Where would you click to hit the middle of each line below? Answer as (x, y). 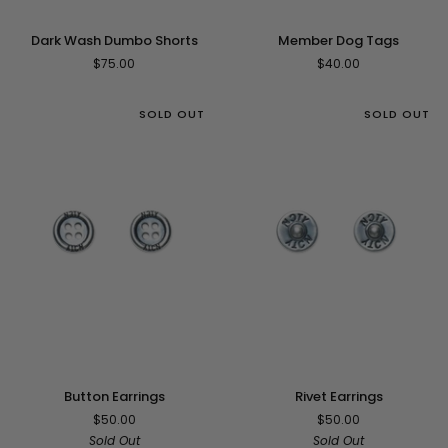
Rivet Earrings (338, 397)
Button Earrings (114, 397)
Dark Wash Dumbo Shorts (114, 40)
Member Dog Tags (339, 40)
